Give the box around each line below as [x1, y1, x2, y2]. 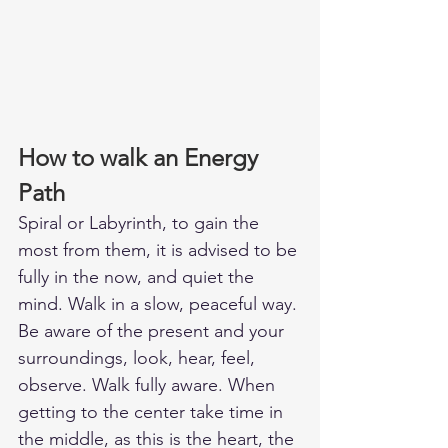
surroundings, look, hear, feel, [18, 347, 260, 370]
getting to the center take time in [18, 401, 288, 424]
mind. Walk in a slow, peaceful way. [18, 293, 302, 316]
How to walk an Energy [18, 143, 264, 173]
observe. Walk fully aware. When [18, 374, 280, 397]
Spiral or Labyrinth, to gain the [18, 212, 264, 235]
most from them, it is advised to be [18, 239, 302, 262]
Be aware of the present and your [18, 320, 289, 343]
